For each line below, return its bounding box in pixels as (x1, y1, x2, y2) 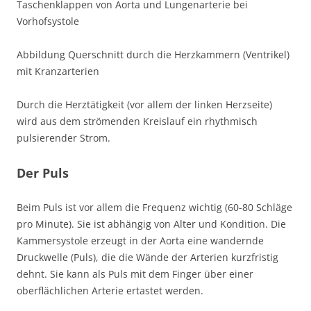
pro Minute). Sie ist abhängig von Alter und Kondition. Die (17, 217, 286, 230)
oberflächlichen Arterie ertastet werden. (17, 284, 203, 297)
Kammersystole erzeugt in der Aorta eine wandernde (17, 234, 264, 247)
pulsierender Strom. (17, 131, 110, 144)
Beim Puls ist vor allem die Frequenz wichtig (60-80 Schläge (17, 201, 292, 214)
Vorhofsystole (17, 15, 79, 28)
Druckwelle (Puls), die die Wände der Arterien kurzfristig (17, 251, 278, 264)
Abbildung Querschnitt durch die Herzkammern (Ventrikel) (17, 48, 289, 61)
